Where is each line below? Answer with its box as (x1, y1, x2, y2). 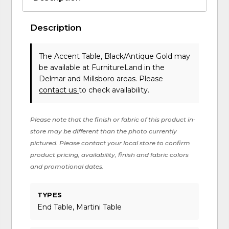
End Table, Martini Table (37, 202, 122, 212)
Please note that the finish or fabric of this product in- (30, 116, 196, 124)
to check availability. (79, 85, 150, 95)
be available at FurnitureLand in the (39, 63, 165, 73)
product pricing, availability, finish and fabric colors (30, 151, 189, 159)
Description (30, 22, 82, 33)
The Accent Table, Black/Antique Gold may (39, 52, 191, 61)
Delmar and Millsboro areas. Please (39, 74, 164, 84)
